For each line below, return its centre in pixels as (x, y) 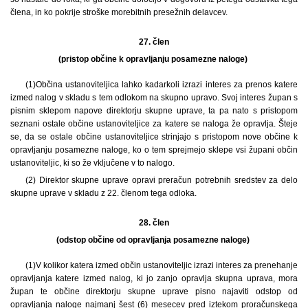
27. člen (154, 42)
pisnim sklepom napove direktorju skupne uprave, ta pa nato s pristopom (154, 110)
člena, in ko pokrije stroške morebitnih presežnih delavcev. (119, 12)
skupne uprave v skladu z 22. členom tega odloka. (103, 193)
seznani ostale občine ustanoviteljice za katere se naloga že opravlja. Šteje (154, 123)
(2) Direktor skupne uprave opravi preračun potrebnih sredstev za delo (161, 180)
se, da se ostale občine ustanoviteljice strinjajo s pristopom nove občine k (154, 136)
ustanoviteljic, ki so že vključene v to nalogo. (92, 163)
